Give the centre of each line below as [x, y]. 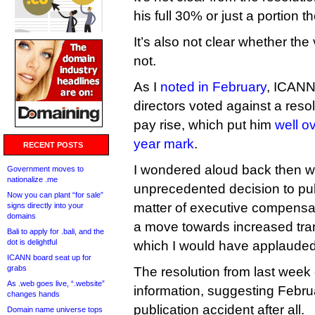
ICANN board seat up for [49, 257]
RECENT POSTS [53, 145]
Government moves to [45, 169]
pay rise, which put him [204, 125]
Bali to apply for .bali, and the [56, 231]
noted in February [213, 87]
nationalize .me [32, 179]
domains [21, 216]
